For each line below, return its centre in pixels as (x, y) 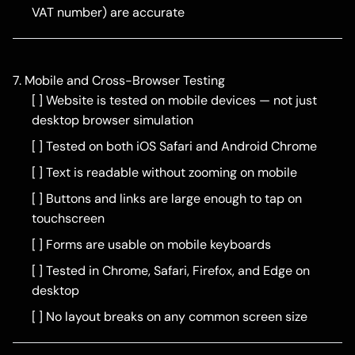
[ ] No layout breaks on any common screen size (170, 317)
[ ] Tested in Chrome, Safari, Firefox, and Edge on (171, 271)
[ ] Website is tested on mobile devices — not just (174, 101)
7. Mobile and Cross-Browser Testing (119, 81)
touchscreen (68, 219)
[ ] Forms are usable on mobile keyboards (151, 245)
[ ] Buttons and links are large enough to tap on (167, 199)
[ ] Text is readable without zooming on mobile (164, 173)
